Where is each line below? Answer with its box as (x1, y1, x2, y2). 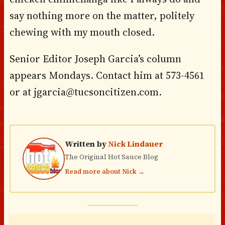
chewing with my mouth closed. (9, 25, 155, 39)
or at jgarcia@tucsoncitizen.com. (9, 84, 162, 99)
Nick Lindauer (107, 138, 163, 149)
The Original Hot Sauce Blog (64, 152, 158, 162)
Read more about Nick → (64, 167, 145, 176)
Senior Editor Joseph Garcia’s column (9, 51, 181, 66)
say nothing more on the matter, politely (9, 8, 194, 23)
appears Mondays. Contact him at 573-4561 (9, 68, 204, 82)
